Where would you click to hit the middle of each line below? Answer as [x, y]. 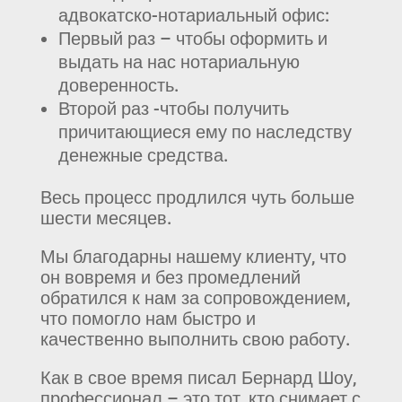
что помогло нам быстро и [148, 318]
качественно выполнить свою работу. [195, 339]
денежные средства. [143, 155]
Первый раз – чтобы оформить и [192, 38]
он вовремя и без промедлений [170, 277]
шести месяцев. [106, 218]
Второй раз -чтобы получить [173, 108]
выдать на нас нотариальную [179, 61]
